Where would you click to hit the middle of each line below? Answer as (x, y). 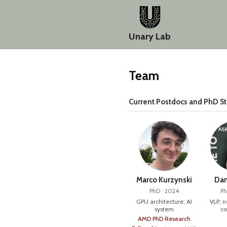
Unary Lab (150, 36)
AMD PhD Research (164, 219)
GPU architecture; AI (164, 201)
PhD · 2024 (164, 191)
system (164, 209)
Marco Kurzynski (164, 180)
